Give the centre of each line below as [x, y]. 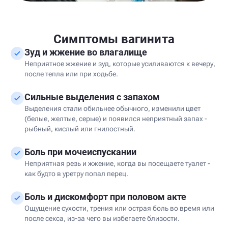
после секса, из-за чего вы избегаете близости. [102, 218]
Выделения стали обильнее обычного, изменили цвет [112, 108]
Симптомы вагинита [114, 39]
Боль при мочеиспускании [80, 152]
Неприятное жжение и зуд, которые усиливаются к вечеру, [120, 64]
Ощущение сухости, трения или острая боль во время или [119, 208]
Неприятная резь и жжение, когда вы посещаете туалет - [117, 163]
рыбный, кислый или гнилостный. [80, 129]
